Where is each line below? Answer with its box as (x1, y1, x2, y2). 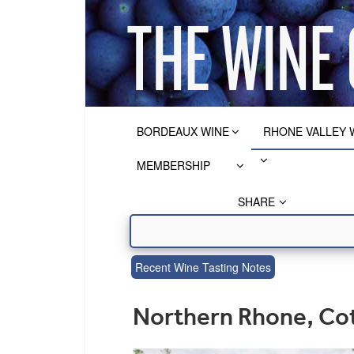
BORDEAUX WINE (137, 123, 229, 139)
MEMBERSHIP (137, 157, 210, 173)
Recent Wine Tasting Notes (134, 259, 271, 275)
